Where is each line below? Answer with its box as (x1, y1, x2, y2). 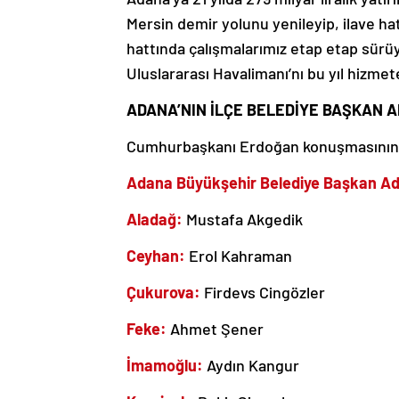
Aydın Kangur (203, 354, 303, 375)
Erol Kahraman (185, 245, 292, 265)
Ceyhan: (126, 245, 185, 265)
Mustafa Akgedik (186, 208, 303, 229)
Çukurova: (126, 281, 200, 302)
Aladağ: (126, 208, 186, 229)
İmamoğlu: (126, 354, 203, 375)
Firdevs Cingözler (200, 281, 325, 302)
